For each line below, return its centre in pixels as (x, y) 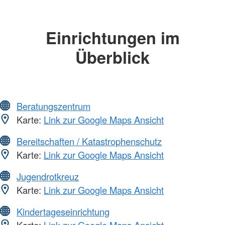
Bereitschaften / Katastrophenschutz (89, 141)
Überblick (113, 57)
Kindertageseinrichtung (63, 211)
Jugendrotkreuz (48, 176)
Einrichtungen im (113, 38)
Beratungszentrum (53, 106)
